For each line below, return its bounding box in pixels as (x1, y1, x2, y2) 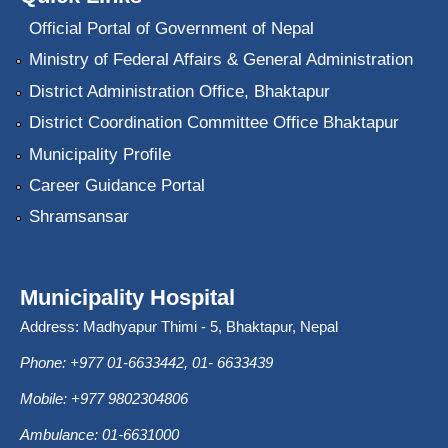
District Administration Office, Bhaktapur (28, 81, 330, 101)
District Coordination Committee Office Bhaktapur (28, 113, 399, 133)
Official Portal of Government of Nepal (28, 19, 314, 39)
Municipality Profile (28, 144, 171, 164)
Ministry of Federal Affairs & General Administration (28, 50, 413, 70)
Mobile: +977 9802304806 (20, 390, 188, 408)
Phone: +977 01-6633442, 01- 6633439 (20, 354, 273, 372)
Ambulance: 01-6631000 (20, 426, 179, 444)
